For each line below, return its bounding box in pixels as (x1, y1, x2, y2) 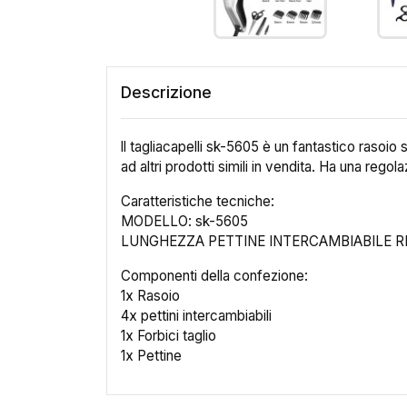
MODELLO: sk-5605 (121, 213, 248, 230)
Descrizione (121, 83, 212, 102)
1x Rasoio (121, 287, 180, 304)
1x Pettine (121, 347, 182, 364)
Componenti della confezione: (121, 267, 308, 284)
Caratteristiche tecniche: (121, 193, 274, 210)
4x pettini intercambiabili (121, 307, 272, 324)
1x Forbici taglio (121, 327, 216, 344)
